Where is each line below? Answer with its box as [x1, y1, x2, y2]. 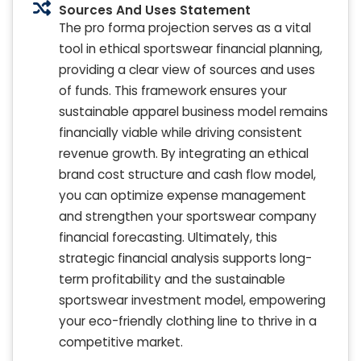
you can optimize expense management [59, 187, 306, 205]
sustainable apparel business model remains [59, 103, 328, 121]
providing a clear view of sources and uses [59, 61, 315, 79]
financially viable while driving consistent [59, 124, 302, 142]
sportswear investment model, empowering [59, 292, 326, 309]
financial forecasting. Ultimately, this [59, 229, 277, 247]
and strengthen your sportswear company [59, 208, 317, 226]
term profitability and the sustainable [59, 271, 285, 288]
